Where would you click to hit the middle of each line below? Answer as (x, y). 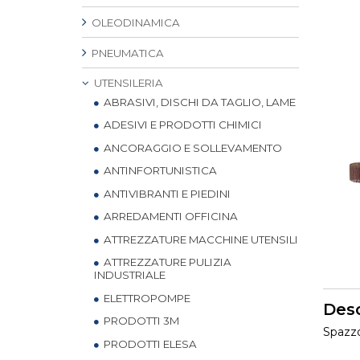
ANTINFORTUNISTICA (159, 170)
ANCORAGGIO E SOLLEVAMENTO (192, 147)
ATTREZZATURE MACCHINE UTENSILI (200, 239)
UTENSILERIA (127, 83)
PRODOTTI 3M (140, 321)
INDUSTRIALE (130, 275)
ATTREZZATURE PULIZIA (166, 262)
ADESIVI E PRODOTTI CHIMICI (182, 125)
